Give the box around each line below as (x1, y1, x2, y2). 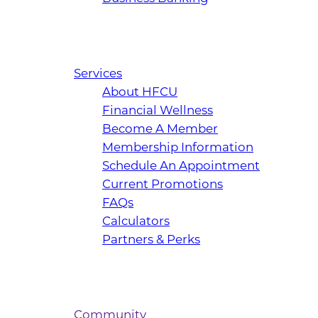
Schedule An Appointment (102, 158, 260, 173)
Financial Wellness (102, 103, 213, 118)
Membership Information (102, 140, 253, 155)
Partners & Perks (102, 232, 200, 247)
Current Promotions (102, 177, 223, 192)
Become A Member (102, 121, 218, 136)
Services (74, 66, 122, 81)
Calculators (102, 214, 170, 229)
